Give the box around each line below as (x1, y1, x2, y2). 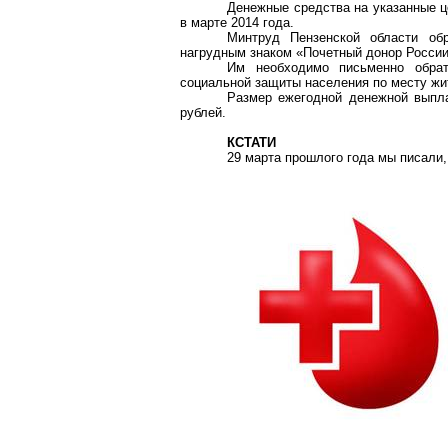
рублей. (180, 105, 226, 120)
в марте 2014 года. (180, 15, 294, 30)
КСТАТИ (227, 135, 277, 150)
